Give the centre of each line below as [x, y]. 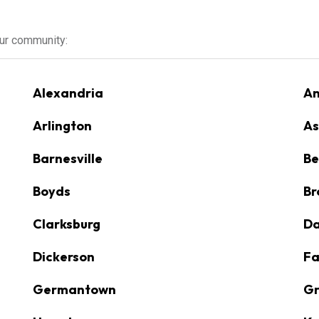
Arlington [62, 126]
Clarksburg [67, 224]
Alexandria [68, 93]
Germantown [74, 289]
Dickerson [64, 257]
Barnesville [68, 158]
